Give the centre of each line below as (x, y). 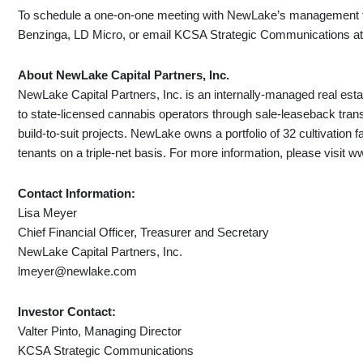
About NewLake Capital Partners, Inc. (124, 75)
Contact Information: (77, 194)
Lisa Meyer (48, 213)
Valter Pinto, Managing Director (100, 331)
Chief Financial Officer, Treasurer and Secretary (144, 233)
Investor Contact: (67, 312)
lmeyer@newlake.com (78, 271)
